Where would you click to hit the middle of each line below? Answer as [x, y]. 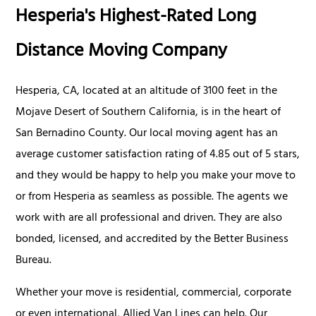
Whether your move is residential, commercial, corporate [154, 293]
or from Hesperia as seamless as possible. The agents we [152, 197]
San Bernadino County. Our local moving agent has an [147, 134]
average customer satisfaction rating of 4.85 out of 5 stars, [158, 155]
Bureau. [34, 261]
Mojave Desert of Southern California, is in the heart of [148, 113]
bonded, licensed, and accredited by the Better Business [152, 239]
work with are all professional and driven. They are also [149, 218]
